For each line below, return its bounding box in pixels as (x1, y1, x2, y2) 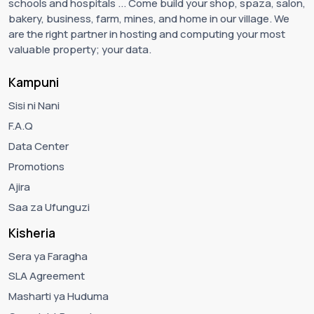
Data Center (8, 138, 69, 153)
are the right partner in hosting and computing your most (8, 27, 285, 42)
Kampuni (8, 74, 59, 91)
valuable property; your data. (8, 42, 151, 57)
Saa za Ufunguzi (8, 199, 90, 214)
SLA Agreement (8, 268, 85, 284)
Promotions (8, 158, 64, 174)
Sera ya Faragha (8, 248, 88, 264)
